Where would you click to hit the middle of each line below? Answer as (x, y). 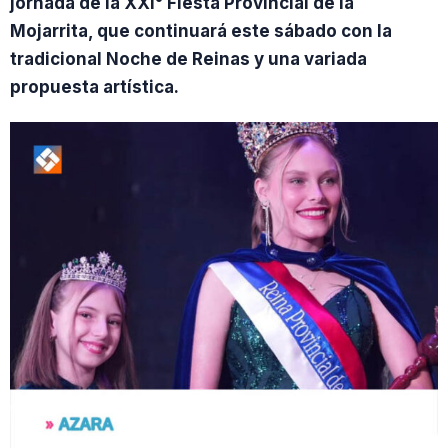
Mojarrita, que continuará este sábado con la (201, 31)
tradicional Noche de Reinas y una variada (188, 59)
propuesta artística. (94, 87)
